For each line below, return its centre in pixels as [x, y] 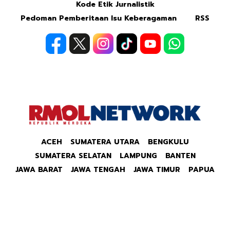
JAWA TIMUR [157, 170]
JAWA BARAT [39, 170]
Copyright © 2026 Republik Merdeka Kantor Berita [115, 223]
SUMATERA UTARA [105, 142]
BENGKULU [168, 142]
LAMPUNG [138, 156]
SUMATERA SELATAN [73, 156]
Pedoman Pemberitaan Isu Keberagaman [99, 18]
